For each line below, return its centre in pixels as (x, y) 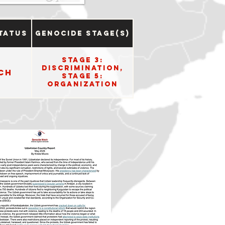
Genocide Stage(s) (82, 33)
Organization (82, 84)
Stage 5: (82, 76)
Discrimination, (82, 68)
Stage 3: (82, 60)
